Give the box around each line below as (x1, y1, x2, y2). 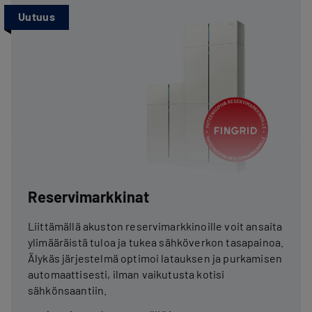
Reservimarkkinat (28, 187, 149, 205)
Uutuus (18, 9, 55, 23)
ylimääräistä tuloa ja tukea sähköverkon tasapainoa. (28, 235, 284, 249)
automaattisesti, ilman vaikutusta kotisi (28, 267, 225, 281)
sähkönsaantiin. (28, 283, 107, 297)
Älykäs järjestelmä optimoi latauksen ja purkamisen (28, 251, 283, 265)
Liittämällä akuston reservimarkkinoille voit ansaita (28, 219, 283, 233)
